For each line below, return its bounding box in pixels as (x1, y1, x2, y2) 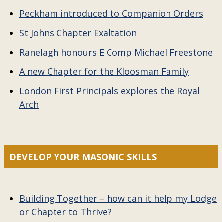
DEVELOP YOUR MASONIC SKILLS (9, 151, 157, 163)
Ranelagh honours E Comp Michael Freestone (19, 46, 213, 58)
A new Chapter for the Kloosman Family (19, 65, 189, 77)
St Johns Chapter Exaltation (19, 27, 137, 39)
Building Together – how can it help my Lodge (19, 192, 217, 204)
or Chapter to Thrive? (19, 206, 111, 218)
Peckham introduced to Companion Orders (19, 7, 203, 19)
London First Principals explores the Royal (19, 85, 200, 97)
